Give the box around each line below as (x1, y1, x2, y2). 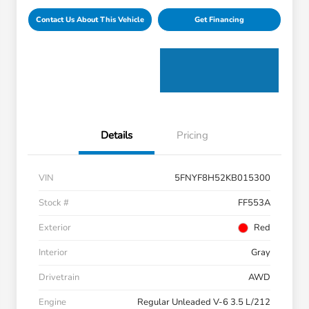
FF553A (238, 197, 270, 210)
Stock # (39, 197, 69, 210)
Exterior (39, 221, 71, 235)
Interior (39, 246, 68, 259)
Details (101, 128, 132, 143)
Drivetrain (39, 271, 79, 284)
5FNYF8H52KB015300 (175, 172, 270, 185)
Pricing (177, 128, 208, 143)
